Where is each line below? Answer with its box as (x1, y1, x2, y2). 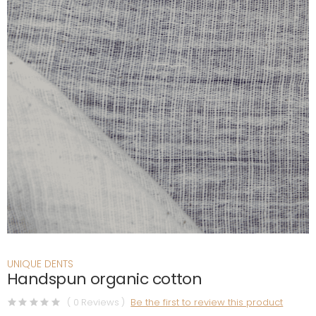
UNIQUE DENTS (7, 257, 73, 271)
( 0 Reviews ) (67, 295, 126, 309)
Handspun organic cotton (7, 268, 202, 290)
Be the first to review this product (130, 295, 284, 309)
